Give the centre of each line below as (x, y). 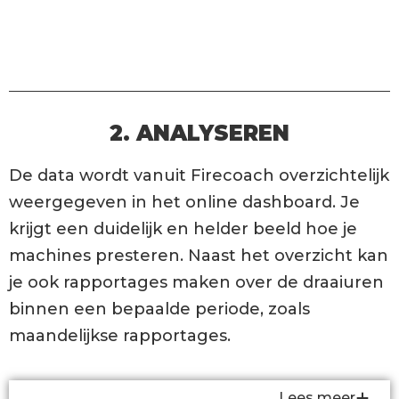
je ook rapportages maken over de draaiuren (196, 283)
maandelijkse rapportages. (120, 336)
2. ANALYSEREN (199, 134)
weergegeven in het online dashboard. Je (184, 203)
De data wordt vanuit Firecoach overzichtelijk (199, 176)
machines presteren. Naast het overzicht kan (199, 256)
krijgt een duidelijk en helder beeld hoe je (183, 229)
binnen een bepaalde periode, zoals (159, 309)
